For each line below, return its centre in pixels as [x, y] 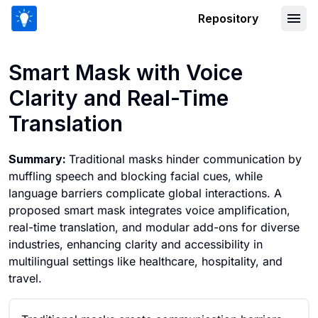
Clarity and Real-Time [119, 98]
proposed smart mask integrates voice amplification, [149, 210]
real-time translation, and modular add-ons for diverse [154, 227]
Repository [228, 18]
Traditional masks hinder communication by [185, 159]
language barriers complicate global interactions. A [145, 193]
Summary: [39, 159]
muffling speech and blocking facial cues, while [136, 176]
